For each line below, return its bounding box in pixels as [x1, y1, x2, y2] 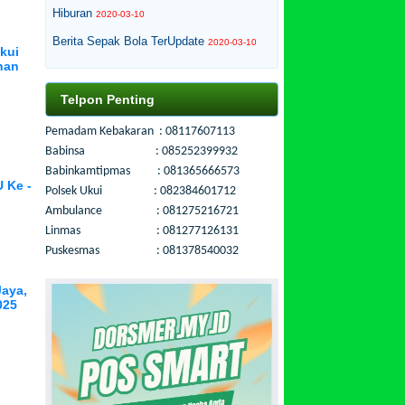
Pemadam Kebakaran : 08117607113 [45, 125, 236, 138]
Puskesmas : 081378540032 [45, 244, 240, 258]
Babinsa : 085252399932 [45, 145, 239, 158]
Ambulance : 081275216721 [45, 204, 240, 218]
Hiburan [52, 6, 93, 20]
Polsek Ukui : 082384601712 [45, 184, 237, 198]
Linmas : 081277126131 [45, 224, 240, 238]
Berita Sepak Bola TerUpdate [52, 34, 205, 48]
